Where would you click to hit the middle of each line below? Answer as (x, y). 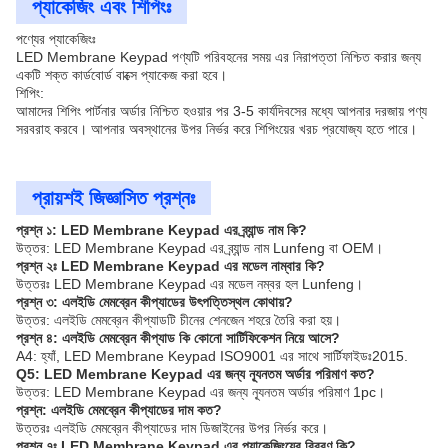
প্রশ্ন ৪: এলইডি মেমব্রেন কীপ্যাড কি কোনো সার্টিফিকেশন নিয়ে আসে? (178, 338)
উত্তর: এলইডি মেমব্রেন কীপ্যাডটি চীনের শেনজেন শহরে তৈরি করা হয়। (178, 320)
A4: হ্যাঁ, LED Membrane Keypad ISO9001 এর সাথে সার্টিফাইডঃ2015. (212, 356)
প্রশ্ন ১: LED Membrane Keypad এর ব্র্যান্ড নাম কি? (161, 230)
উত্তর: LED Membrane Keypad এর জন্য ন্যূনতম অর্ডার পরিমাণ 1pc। (200, 392)
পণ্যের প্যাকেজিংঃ (56, 39)
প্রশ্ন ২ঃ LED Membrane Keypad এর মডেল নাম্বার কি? (170, 266)
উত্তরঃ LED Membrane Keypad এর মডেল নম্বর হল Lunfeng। (189, 284)
